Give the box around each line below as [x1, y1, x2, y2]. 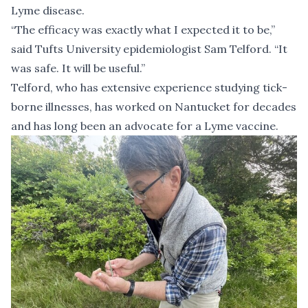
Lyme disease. [11, 3, 85, 18]
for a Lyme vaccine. [173, 119, 278, 133]
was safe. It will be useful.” [11, 61, 145, 76]
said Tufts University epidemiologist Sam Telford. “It [11, 42, 287, 56]
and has [11, 119, 54, 133]
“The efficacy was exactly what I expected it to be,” [11, 23, 275, 37]
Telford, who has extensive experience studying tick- [11, 80, 287, 95]
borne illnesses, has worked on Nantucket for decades [11, 100, 296, 114]
